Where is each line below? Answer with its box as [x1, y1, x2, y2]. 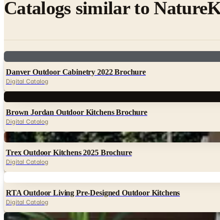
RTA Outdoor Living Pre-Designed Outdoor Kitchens [6, 188, 180, 197]
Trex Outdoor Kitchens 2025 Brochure [6, 148, 132, 157]
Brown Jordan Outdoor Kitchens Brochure [6, 108, 147, 116]
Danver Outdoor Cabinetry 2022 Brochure [6, 67, 146, 76]
